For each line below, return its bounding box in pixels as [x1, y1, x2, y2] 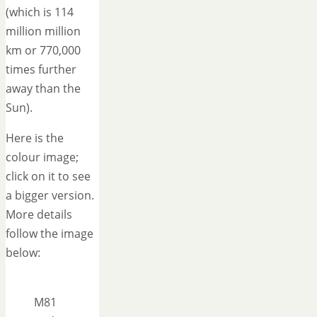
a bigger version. [6, 188, 94, 204]
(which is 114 [6, 4, 74, 21]
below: [6, 245, 40, 261]
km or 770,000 [6, 42, 81, 59]
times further [6, 62, 76, 78]
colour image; [6, 149, 79, 166]
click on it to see [6, 168, 91, 185]
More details [6, 207, 72, 223]
